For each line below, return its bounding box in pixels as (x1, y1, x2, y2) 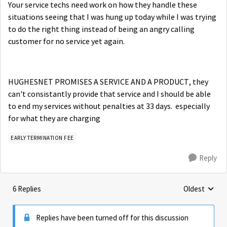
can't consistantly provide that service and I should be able (8, 89, 211, 99)
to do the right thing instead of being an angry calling (8, 24, 195, 34)
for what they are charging (8, 113, 100, 124)
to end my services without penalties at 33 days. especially (8, 101, 210, 111)
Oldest (183, 184, 205, 194)
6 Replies (13, 184, 41, 194)
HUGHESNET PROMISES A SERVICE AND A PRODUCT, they (8, 77, 208, 87)
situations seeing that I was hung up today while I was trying (8, 12, 216, 22)
